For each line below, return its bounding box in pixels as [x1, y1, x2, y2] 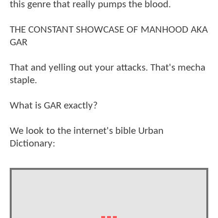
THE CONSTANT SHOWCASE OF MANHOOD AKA [10, 24, 208, 35]
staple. [10, 75, 37, 86]
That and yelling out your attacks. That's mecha [10, 62, 205, 73]
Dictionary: [10, 138, 55, 149]
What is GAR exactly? [10, 100, 98, 111]
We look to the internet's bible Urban [10, 126, 163, 136]
